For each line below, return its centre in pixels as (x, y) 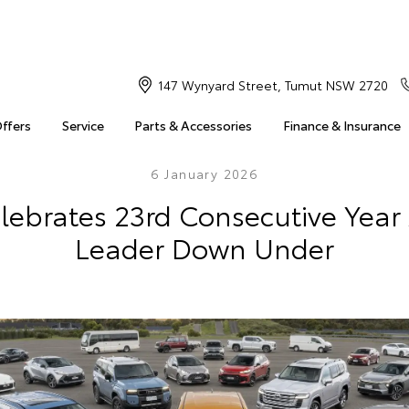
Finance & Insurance (341, 125)
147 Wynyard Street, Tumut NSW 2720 (273, 85)
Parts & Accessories (194, 125)
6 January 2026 (204, 173)
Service (83, 125)
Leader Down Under (204, 247)
